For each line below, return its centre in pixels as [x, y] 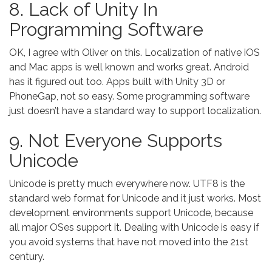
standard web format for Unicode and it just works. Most [135, 198]
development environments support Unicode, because [131, 213]
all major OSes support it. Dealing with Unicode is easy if [134, 227]
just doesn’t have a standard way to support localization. [135, 111]
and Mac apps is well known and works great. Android [129, 67]
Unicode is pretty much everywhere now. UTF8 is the [127, 184]
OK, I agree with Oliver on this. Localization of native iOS [134, 53]
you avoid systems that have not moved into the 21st [129, 242]
